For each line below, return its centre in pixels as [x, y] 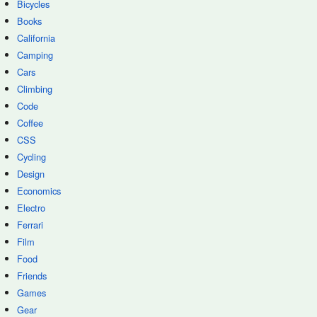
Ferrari [30, 225]
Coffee [30, 123]
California [36, 38]
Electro [31, 208]
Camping [35, 55]
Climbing [35, 89]
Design [31, 174]
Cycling [31, 157]
